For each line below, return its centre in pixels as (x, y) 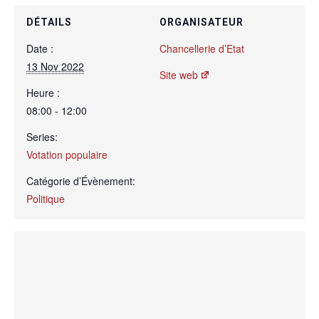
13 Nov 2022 (55, 66)
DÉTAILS (49, 22)
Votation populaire (67, 154)
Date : (40, 48)
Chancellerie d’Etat (202, 48)
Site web (179, 74)
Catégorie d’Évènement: (81, 181)
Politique (46, 198)
